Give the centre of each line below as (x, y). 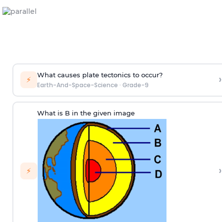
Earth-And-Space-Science (77, 85)
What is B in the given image (86, 113)
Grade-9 (135, 85)
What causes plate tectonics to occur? (100, 75)
